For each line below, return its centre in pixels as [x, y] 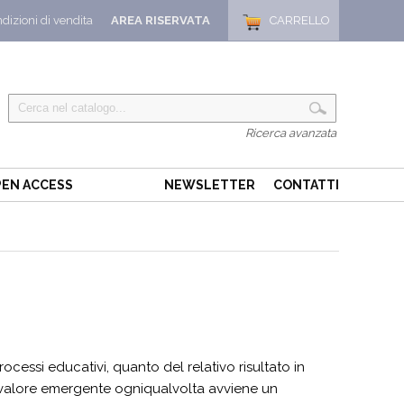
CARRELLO [300, 20]
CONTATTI [306, 185]
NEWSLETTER [210, 185]
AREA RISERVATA [161, 20]
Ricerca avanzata [291, 133]
